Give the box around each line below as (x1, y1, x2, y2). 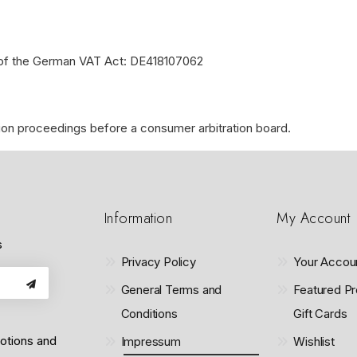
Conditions (120, 306, 178, 321)
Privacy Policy (120, 254, 196, 269)
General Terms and (120, 282, 222, 297)
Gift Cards (293, 306, 347, 321)
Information (104, 208, 173, 229)
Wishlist (293, 334, 335, 349)
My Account (277, 208, 351, 229)
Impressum (120, 334, 181, 349)
